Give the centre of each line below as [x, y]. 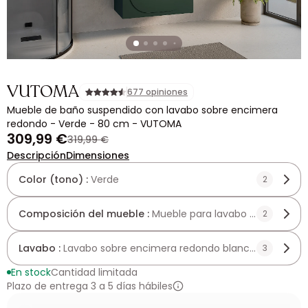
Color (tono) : [55, 179]
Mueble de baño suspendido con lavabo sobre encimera [142, 110]
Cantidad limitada [94, 272]
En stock [31, 272]
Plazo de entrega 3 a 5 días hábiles [90, 286]
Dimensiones [98, 155]
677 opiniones [157, 92]
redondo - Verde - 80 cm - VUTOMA [94, 124]
